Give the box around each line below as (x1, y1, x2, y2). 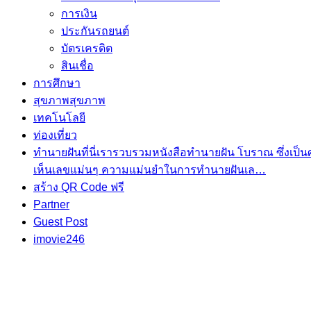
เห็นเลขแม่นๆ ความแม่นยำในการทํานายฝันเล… (33, 164, 266, 176)
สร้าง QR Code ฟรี (33, 181, 124, 193)
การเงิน (61, 8, 97, 19)
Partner (33, 199, 69, 210)
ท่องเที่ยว (33, 129, 77, 141)
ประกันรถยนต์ (61, 25, 129, 37)
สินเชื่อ (61, 60, 94, 72)
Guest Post (33, 216, 87, 228)
